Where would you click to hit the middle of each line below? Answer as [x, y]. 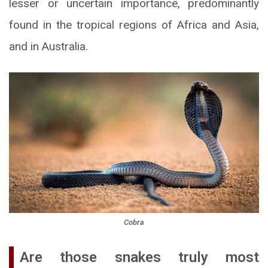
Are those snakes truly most [139, 258]
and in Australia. [48, 46]
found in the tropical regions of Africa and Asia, [134, 25]
